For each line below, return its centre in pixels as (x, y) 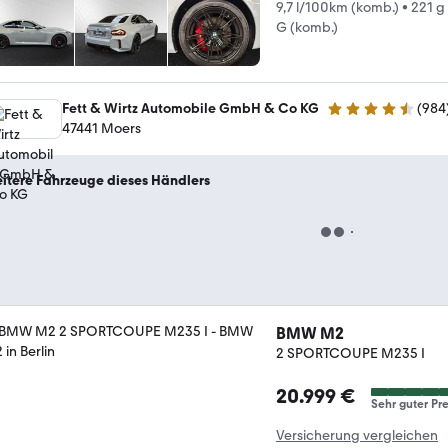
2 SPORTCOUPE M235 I (350, 353)
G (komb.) (307, 27)
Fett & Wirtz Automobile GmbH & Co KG (190, 108)
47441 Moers (101, 128)
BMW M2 (310, 333)
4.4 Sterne (358, 117)
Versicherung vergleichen (357, 435)
